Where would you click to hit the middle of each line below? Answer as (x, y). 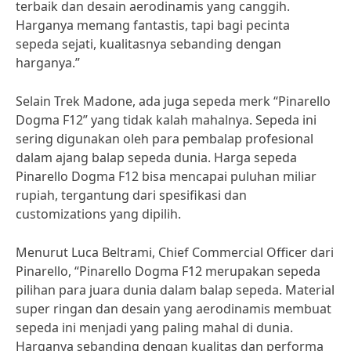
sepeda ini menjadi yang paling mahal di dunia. (154, 327)
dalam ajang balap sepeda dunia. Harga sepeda (156, 157)
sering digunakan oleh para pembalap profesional (165, 139)
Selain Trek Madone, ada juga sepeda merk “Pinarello (173, 101)
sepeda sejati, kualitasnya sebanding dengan (148, 44)
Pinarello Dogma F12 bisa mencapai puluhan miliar (166, 176)
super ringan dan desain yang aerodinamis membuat (174, 309)
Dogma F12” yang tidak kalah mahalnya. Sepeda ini (166, 120)
